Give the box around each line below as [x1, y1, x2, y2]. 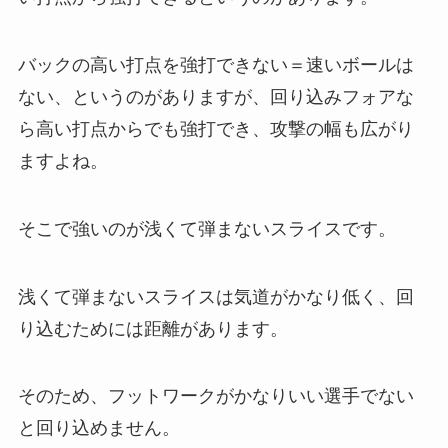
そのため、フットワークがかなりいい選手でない [17, 386, 414, 407]
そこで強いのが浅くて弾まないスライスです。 [17, 218, 396, 239]
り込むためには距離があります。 [17, 318, 288, 339]
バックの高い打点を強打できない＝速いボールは [17, 54, 414, 75]
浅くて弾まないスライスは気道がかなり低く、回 [17, 286, 414, 307]
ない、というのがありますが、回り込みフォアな [17, 86, 414, 107]
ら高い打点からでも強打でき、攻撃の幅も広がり [17, 118, 414, 139]
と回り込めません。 [17, 418, 180, 439]
